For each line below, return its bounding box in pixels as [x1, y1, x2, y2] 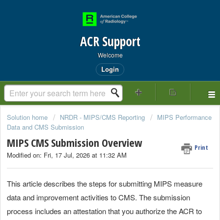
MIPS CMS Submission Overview [7, 135, 142, 150]
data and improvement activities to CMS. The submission [7, 192, 190, 202]
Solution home [7, 112, 50, 122]
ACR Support [80, 32, 140, 50]
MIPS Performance [157, 112, 212, 122]
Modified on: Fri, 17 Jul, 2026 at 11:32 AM [7, 150, 127, 160]
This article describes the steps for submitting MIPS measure [7, 178, 202, 189]
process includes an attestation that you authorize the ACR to [7, 205, 202, 216]
